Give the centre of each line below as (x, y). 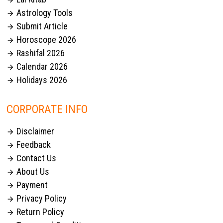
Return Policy (40, 212)
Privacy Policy (41, 199)
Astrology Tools (44, 12)
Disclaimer (35, 131)
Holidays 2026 (41, 80)
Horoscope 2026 (46, 39)
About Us (32, 172)
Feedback (33, 145)
